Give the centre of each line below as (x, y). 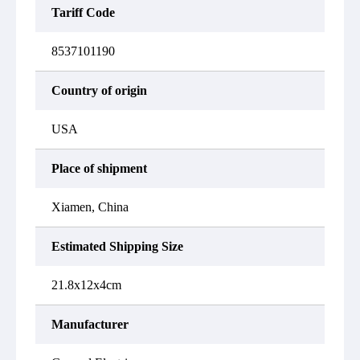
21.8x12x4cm (86, 285)
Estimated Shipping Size (117, 246)
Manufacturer (90, 324)
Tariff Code (83, 12)
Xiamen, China (90, 207)
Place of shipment (99, 168)
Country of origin (99, 90)
